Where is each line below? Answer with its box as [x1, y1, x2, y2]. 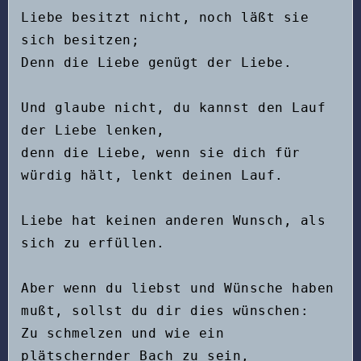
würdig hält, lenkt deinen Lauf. [21, 167, 284, 183]
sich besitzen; [21, 31, 139, 48]
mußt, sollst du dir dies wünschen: [21, 302, 309, 318]
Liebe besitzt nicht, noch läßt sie [21, 9, 309, 25]
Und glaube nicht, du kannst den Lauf [21, 99, 326, 115]
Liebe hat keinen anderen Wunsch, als [21, 212, 326, 228]
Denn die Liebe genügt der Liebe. [21, 54, 292, 70]
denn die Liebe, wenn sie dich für [21, 144, 301, 160]
